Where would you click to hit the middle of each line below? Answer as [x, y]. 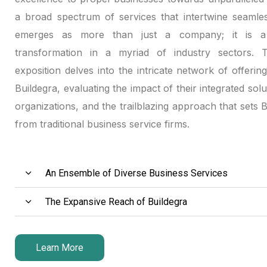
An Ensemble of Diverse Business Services [136, 173]
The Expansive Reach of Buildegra [116, 202]
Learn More [60, 248]
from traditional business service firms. [102, 124]
